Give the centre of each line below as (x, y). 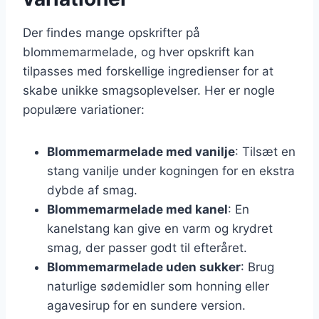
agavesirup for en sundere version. (146, 305)
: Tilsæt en (265, 151)
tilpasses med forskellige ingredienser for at (148, 71)
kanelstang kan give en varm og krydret (160, 228)
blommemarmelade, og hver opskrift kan (138, 52)
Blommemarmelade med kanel (137, 209)
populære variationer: (84, 109)
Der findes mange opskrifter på (111, 32)
